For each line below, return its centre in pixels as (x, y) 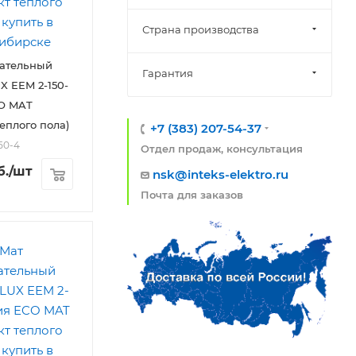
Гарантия (168, 73)
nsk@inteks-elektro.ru (221, 174)
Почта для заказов (192, 195)
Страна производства (201, 29)
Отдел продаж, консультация (222, 149)
